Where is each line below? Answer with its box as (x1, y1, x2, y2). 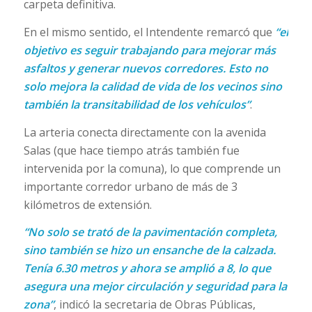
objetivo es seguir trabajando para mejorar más (23, 42, 276, 58)
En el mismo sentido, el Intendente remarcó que (23, 24, 275, 40)
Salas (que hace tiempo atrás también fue (23, 142, 240, 158)
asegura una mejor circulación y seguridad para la (23, 279, 287, 295)
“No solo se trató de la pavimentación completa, (23, 224, 277, 240)
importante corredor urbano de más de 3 (23, 178, 237, 194)
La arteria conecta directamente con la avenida (23, 124, 266, 140)
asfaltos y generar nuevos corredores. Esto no (23, 60, 268, 76)
